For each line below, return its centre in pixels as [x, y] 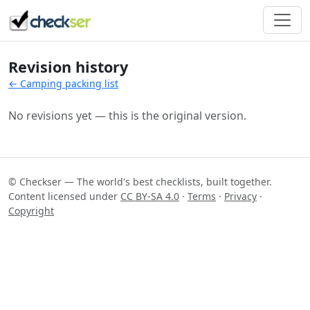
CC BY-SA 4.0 [150, 196]
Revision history [68, 66]
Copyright [31, 210]
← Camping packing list [63, 83]
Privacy [240, 196]
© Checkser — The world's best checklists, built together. [140, 181]
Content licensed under [64, 196]
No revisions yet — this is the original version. [127, 115]
